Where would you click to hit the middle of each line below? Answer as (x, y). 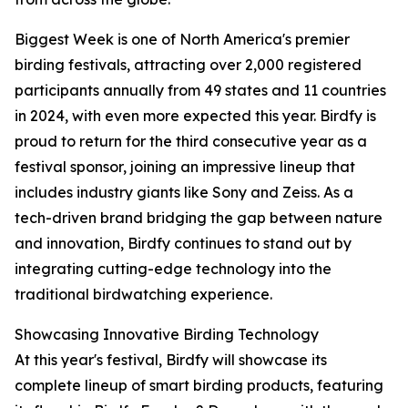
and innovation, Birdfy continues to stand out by (183, 244)
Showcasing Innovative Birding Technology (167, 335)
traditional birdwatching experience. (143, 295)
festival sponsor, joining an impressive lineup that (185, 167)
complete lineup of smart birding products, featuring (199, 386)
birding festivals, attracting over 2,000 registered (188, 65)
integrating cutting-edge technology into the (173, 269)
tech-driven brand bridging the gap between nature (199, 218)
